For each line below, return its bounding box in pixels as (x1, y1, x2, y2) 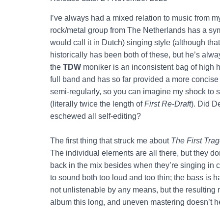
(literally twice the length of (50, 99, 144, 108)
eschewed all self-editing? (50, 111, 141, 120)
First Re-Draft (144, 99, 191, 108)
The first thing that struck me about (50, 136, 171, 145)
